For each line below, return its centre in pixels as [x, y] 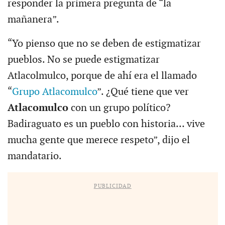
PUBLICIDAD [113, 186]
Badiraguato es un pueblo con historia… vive [106, 124]
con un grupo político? [120, 108]
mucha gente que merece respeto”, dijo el [98, 140]
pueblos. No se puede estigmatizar [83, 60]
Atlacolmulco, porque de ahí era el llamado [102, 76]
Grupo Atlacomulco [54, 92]
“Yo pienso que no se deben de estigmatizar [104, 43]
